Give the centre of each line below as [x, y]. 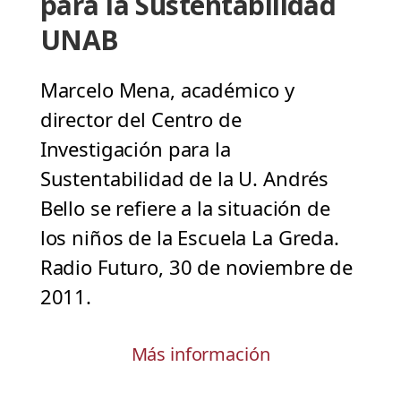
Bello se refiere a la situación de [185, 208]
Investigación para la [135, 149]
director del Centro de [141, 119]
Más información [200, 354]
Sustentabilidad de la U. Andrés [184, 179]
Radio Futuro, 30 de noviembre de [196, 267]
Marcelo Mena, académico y [167, 90]
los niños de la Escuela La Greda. [189, 238]
